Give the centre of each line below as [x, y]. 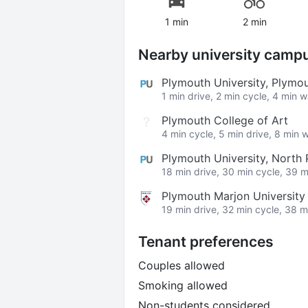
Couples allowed [181, 265]
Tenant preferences [206, 241]
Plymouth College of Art [224, 120]
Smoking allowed [183, 285]
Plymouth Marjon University [233, 196]
